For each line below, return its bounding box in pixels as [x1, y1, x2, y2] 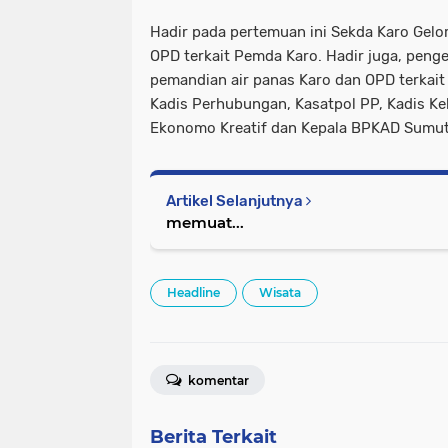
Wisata [259, 284, 301, 300]
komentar [185, 372, 249, 388]
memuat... [166, 212, 244, 232]
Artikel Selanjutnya [166, 191, 306, 210]
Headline [167, 284, 220, 300]
